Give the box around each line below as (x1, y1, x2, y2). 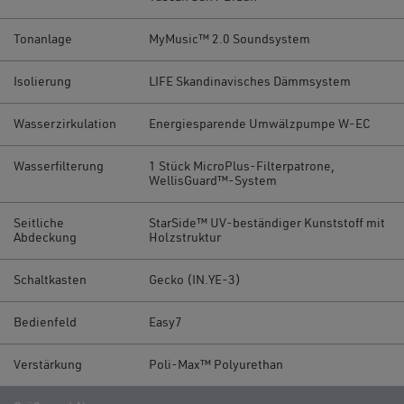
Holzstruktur (149, 231, 221, 244)
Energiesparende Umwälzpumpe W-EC (149, 117, 371, 131)
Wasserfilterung (14, 160, 104, 173)
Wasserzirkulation (14, 117, 116, 131)
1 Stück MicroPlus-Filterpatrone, (149, 160, 335, 173)
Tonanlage (14, 32, 72, 46)
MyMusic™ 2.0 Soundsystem (149, 32, 310, 46)
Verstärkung (14, 358, 82, 372)
